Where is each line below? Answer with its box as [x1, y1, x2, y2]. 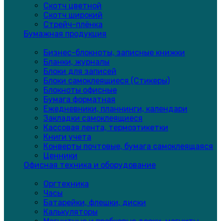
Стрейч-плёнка [43, 20, 103, 29]
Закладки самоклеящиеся [43, 113, 143, 123]
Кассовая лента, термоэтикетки [43, 123, 168, 132]
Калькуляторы [43, 207, 98, 217]
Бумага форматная [43, 95, 115, 104]
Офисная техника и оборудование [24, 160, 156, 170]
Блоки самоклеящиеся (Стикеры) [43, 76, 170, 85]
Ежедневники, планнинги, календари [43, 104, 187, 113]
